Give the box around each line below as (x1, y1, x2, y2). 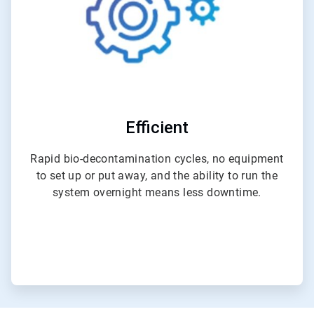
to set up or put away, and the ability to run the (36, 168, 278, 182)
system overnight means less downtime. (53, 185, 261, 199)
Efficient (125, 117, 189, 137)
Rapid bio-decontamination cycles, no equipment (30, 151, 284, 165)
